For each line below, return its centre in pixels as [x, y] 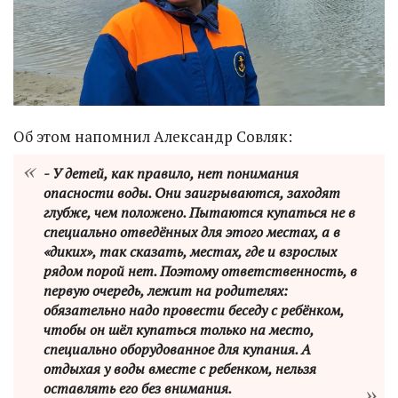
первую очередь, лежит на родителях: [166, 291]
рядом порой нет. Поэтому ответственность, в [200, 271]
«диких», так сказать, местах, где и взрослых [190, 252]
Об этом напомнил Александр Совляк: [155, 136]
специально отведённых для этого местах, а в [192, 232]
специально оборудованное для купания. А [177, 350]
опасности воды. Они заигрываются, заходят [192, 193]
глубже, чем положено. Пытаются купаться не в [199, 213]
